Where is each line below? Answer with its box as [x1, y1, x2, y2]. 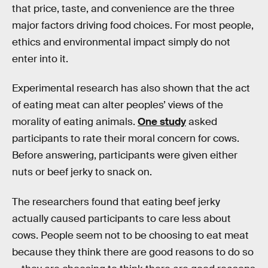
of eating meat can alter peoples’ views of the [12, 99, 223, 112]
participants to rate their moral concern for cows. [12, 132, 239, 145]
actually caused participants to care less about [12, 212, 231, 225]
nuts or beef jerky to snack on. [12, 166, 152, 179]
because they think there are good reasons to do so [12, 245, 254, 258]
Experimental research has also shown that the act [12, 82, 250, 95]
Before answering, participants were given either [12, 149, 237, 162]
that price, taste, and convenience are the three [12, 2, 234, 15]
